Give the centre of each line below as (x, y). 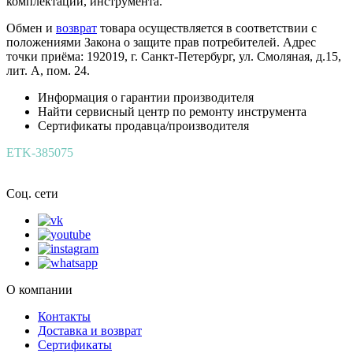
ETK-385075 (40, 153)
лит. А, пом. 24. (48, 71)
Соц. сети (32, 194)
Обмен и (31, 28)
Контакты (64, 317)
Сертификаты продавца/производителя (143, 126)
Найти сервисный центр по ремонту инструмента (172, 112)
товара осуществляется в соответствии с (207, 28)
